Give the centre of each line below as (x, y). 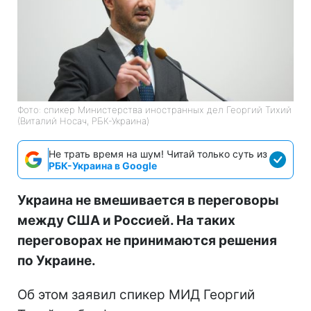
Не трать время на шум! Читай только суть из (158, 153)
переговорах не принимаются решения (147, 240)
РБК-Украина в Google (103, 165)
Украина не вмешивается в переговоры (148, 200)
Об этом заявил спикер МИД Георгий (136, 294)
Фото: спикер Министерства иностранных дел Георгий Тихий (154, 109)
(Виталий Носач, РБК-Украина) (83, 120)
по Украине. (57, 260)
